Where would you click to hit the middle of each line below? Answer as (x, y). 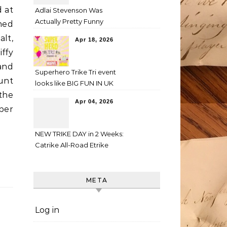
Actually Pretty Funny (69, 21)
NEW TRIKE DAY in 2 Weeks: (79, 134)
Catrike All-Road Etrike (72, 145)
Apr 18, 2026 (94, 40)
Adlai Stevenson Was (69, 10)
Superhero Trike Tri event (75, 72)
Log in (47, 210)
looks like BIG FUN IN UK (74, 83)
